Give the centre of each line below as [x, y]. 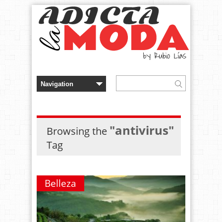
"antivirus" [142, 130]
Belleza [60, 183]
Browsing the [78, 131]
